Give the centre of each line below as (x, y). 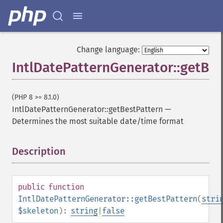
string (84, 211)
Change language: (108, 50)
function (66, 187)
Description (39, 151)
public (31, 187)
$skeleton (38, 211)
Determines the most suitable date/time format (98, 121)
